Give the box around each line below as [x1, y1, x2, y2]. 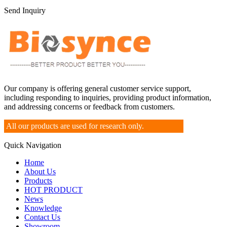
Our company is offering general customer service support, [4, 84, 191, 93]
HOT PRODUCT [24, 185, 83, 195]
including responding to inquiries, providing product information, [4, 93, 211, 102]
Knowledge [24, 204, 62, 213]
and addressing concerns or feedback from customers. [4, 102, 175, 111]
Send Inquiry [4, 6, 46, 15]
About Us [24, 167, 56, 176]
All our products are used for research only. [6, 121, 144, 130]
